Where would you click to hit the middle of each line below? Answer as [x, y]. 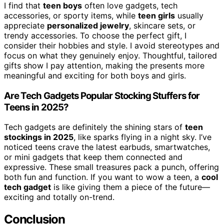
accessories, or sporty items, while [71, 15]
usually [189, 15]
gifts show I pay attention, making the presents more [104, 65]
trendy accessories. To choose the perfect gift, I [95, 35]
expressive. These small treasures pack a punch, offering [111, 167]
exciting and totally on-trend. [59, 197]
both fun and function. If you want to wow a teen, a [103, 177]
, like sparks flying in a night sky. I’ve [142, 137]
